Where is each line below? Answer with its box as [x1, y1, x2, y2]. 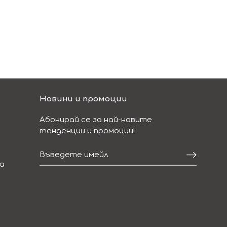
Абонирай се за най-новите [39, 115, 152, 124]
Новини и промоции [39, 94, 127, 103]
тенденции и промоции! [39, 126, 135, 135]
